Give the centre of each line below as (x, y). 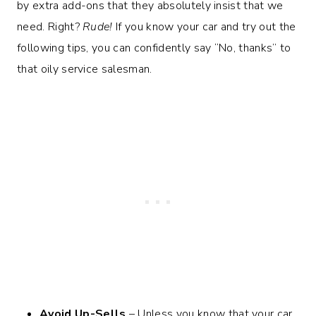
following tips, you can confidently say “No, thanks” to (154, 48)
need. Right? (50, 26)
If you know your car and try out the (204, 26)
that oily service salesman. (85, 69)
